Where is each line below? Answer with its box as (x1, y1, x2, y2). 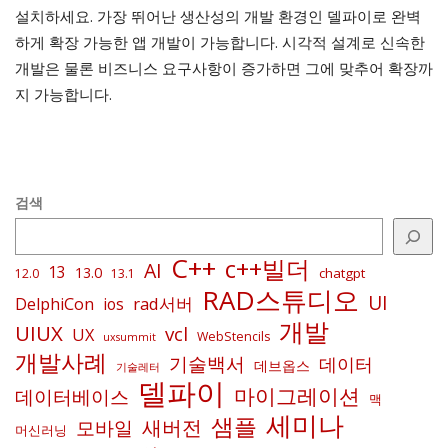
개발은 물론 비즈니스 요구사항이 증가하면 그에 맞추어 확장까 (15, 58, 433, 79)
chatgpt (319, 264, 365, 283)
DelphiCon (15, 293, 94, 316)
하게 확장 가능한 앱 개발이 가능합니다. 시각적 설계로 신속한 (15, 32, 425, 53)
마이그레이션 (234, 382, 360, 411)
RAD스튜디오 (202, 282, 359, 319)
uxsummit (103, 330, 156, 345)
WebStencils (197, 328, 270, 346)
